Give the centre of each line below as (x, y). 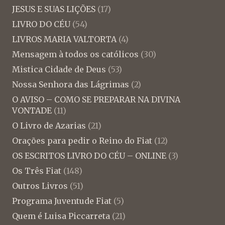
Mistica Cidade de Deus (59, 70)
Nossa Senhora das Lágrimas (71, 85)
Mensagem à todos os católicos (75, 54)
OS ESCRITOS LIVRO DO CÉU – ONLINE (89, 156)
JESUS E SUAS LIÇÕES (54, 9)
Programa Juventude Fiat (62, 201)
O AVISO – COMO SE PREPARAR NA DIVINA (96, 100)
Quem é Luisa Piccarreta (61, 216)
